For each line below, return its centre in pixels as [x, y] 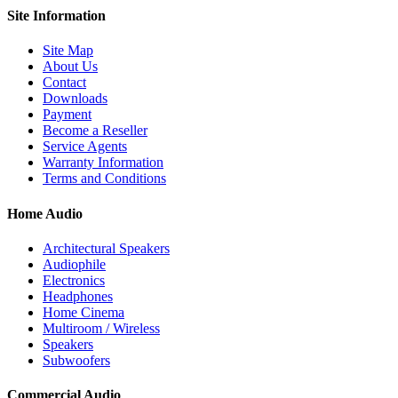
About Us [70, 67]
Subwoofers [76, 360]
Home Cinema [84, 312]
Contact [64, 83]
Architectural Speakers [106, 248]
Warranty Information [103, 163]
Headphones [78, 296]
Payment [67, 115]
